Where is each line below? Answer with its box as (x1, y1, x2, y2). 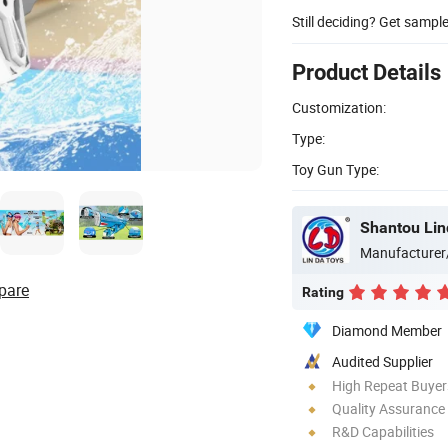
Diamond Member (332, 320, 442, 340)
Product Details (292, 59, 441, 85)
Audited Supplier (332, 351, 433, 371)
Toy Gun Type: (292, 159, 379, 179)
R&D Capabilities (332, 421, 434, 441)
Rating (302, 283, 344, 300)
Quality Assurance (332, 398, 445, 418)
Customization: (292, 97, 386, 117)
